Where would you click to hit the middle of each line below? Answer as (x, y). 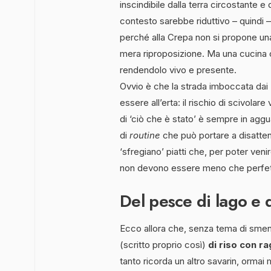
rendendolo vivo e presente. (178, 70)
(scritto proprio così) (164, 244)
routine (145, 135)
